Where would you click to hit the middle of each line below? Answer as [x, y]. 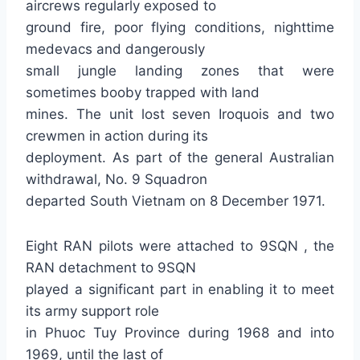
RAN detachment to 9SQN [111, 268]
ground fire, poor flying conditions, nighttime [180, 27]
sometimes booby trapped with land [143, 92]
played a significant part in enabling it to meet [180, 289]
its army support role [92, 311]
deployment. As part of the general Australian [180, 157]
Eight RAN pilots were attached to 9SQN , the [180, 246]
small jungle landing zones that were [180, 71]
